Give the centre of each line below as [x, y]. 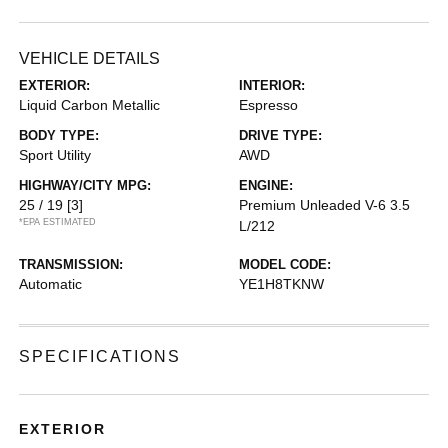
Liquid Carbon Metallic [90, 105]
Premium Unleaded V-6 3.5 [324, 205]
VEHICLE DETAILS [90, 58]
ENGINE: [266, 185]
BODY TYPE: [59, 135]
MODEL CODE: [285, 264]
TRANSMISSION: [71, 264]
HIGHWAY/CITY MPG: [85, 185]
